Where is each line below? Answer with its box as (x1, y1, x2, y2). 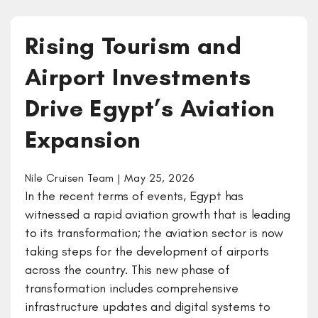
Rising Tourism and (25, 31, 242, 60)
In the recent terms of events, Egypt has (25, 188, 243, 204)
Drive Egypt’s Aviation (25, 94, 275, 123)
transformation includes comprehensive (25, 280, 238, 296)
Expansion (25, 125, 141, 154)
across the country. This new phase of (25, 262, 230, 278)
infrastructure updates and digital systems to (25, 299, 270, 314)
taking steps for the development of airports (25, 243, 270, 259)
